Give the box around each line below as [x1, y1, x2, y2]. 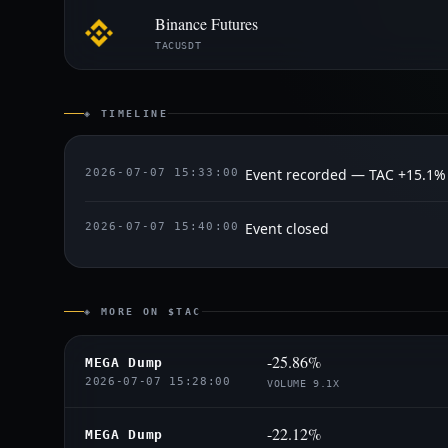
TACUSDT [155, 39, 202, 51]
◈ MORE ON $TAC [84, 306, 202, 317]
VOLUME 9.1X [267, 378, 340, 389]
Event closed [245, 219, 329, 238]
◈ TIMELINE [84, 108, 168, 119]
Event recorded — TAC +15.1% [245, 165, 446, 184]
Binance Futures [155, 12, 258, 34]
